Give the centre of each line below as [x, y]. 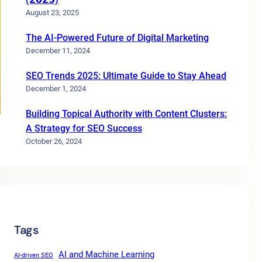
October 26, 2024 [54, 141]
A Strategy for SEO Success [84, 128]
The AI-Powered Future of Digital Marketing [118, 38]
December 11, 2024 [58, 51]
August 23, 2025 [53, 13]
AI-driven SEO [34, 255]
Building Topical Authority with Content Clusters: [127, 114]
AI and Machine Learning [107, 254]
